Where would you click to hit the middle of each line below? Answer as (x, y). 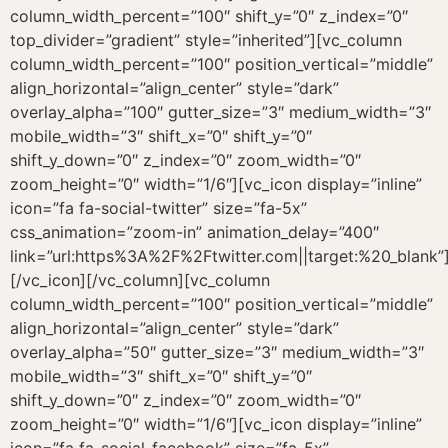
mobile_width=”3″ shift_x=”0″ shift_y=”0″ (161, 376)
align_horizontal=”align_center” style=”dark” (174, 328)
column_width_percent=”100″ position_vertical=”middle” (221, 304)
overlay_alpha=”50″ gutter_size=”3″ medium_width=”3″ (217, 352)
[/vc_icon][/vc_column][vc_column (140, 280)
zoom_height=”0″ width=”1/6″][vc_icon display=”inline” (216, 424)
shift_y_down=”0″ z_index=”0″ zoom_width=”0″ (185, 400)
